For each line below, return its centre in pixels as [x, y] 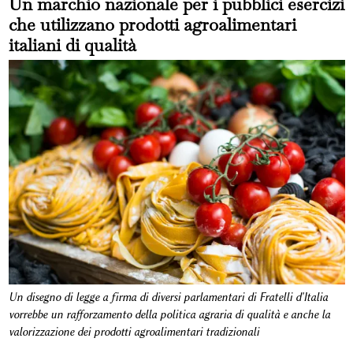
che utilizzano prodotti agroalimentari [152, 24]
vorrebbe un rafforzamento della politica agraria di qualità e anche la [169, 314]
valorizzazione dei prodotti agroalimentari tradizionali [135, 332]
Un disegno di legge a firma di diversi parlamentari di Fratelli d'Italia [168, 297]
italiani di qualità [72, 45]
